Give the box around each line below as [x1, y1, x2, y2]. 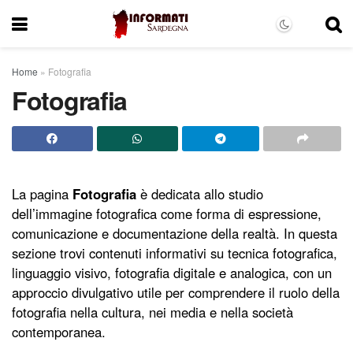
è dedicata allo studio [136, 184, 263, 204]
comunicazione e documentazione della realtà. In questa [12, 224, 337, 243]
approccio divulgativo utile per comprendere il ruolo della [12, 283, 340, 303]
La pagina [12, 184, 72, 204]
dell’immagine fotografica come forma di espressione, [12, 204, 321, 224]
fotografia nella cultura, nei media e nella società [12, 303, 293, 322]
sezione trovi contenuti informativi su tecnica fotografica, [12, 243, 337, 263]
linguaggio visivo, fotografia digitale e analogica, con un [12, 263, 332, 283]
